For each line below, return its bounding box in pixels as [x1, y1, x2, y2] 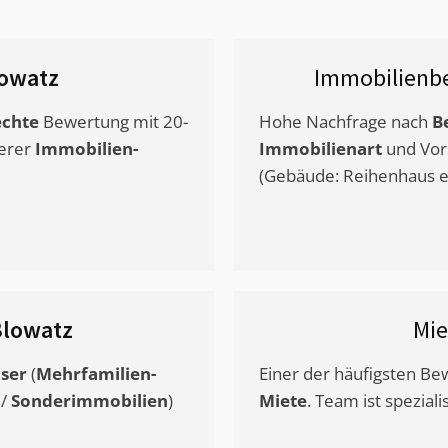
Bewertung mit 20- [39, 110, 188, 134]
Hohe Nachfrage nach [259, 110, 432, 134]
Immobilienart [259, 137, 382, 161]
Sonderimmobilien [11, 389, 168, 413]
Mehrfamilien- [36, 362, 156, 386]
